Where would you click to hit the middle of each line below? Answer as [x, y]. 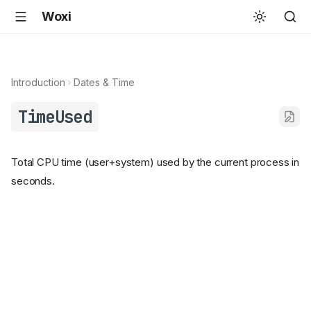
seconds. [33, 181]
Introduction [38, 82]
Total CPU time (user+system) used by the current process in [155, 162]
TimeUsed [54, 117]
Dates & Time [104, 82]
